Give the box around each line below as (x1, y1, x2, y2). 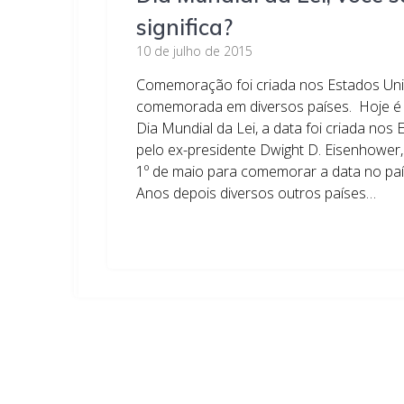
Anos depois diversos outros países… (136, 183, 377, 203)
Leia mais (136, 219, 200, 239)
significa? (136, 14, 234, 41)
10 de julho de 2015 (136, 42, 253, 60)
